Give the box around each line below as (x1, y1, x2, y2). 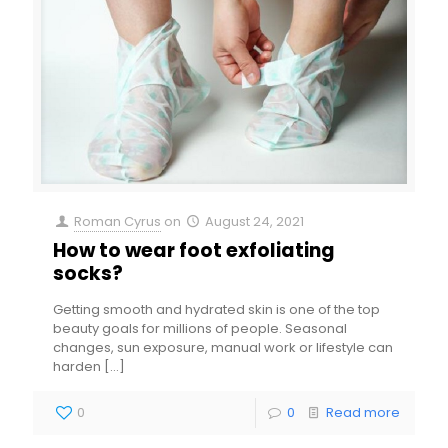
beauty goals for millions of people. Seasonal (53, 318, 347, 338)
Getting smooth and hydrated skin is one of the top (53, 299, 380, 319)
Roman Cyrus (74, 211, 162, 231)
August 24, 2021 (205, 211, 305, 231)
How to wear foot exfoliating (53, 236, 335, 264)
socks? (53, 259, 123, 287)
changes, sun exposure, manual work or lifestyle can (53, 337, 393, 357)
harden (53, 356, 101, 376)
